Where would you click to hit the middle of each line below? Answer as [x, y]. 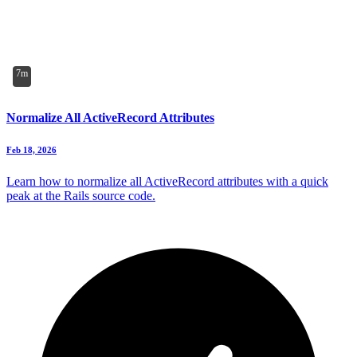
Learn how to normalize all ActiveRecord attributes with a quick [167, 181]
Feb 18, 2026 [31, 149]
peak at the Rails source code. [81, 195]
